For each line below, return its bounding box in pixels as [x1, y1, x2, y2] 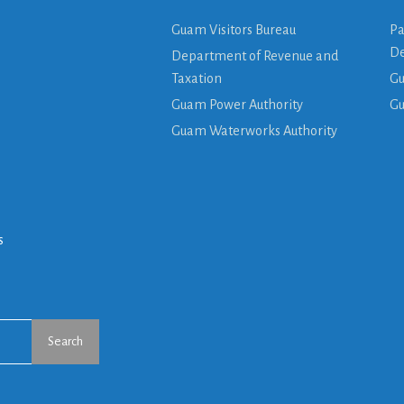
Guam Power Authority [171, 96, 304, 112]
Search [48, 335, 84, 349]
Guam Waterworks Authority [171, 123, 338, 138]
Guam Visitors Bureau [171, 22, 297, 37]
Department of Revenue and [171, 48, 340, 63]
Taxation [171, 70, 223, 86]
